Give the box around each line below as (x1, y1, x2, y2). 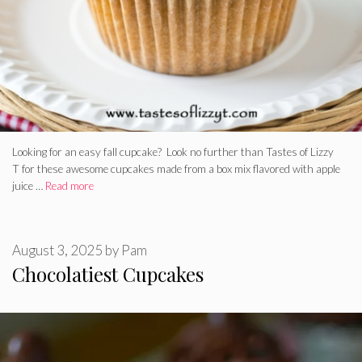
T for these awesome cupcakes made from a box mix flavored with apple (12, 162, 340, 176)
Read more (45, 179, 94, 193)
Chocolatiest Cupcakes (12, 260, 204, 287)
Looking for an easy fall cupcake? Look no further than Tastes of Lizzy (12, 145, 334, 159)
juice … (12, 179, 45, 193)
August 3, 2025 (12, 241, 103, 259)
